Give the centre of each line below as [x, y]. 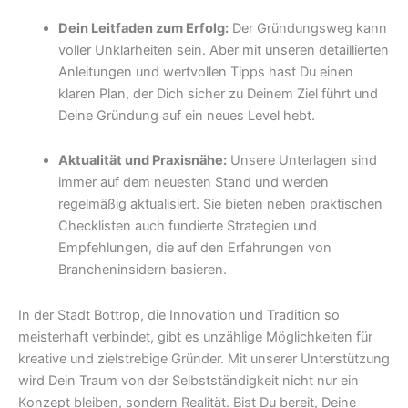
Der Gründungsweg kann [307, 28]
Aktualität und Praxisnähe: [142, 161]
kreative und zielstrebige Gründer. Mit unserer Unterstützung [204, 358]
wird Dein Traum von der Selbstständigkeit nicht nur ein [189, 380]
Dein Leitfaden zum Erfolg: [143, 28]
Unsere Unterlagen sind [301, 161]
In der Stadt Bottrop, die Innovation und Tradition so [179, 315]
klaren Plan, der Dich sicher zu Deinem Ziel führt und [218, 93]
